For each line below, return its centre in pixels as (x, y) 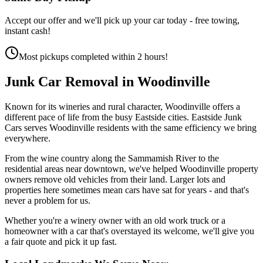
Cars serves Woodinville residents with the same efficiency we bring (131, 127)
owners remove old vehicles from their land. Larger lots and (115, 179)
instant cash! (28, 31)
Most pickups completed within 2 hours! (93, 56)
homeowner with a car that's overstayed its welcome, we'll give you (129, 231)
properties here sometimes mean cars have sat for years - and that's (127, 190)
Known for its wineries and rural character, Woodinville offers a (122, 106)
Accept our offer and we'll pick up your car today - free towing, (122, 20)
